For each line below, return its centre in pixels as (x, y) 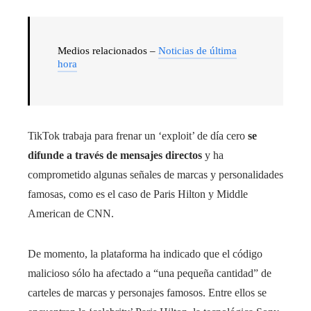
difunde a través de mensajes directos (115, 155)
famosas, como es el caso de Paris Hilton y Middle (138, 194)
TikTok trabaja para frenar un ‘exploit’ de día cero (138, 135)
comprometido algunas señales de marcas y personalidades (155, 174)
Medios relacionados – (108, 50)
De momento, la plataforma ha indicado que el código (145, 253)
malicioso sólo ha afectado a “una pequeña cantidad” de (150, 273)
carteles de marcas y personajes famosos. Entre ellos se (147, 292)
